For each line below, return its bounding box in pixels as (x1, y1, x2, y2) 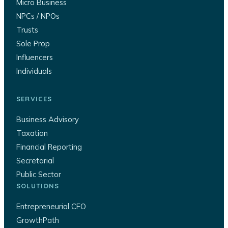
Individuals (16, 66, 52, 76)
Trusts (16, 25, 38, 35)
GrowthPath (16, 215, 59, 225)
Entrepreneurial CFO (16, 202, 86, 212)
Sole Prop (16, 39, 50, 49)
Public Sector (16, 169, 61, 180)
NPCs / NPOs (16, 11, 60, 21)
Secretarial (16, 156, 54, 166)
